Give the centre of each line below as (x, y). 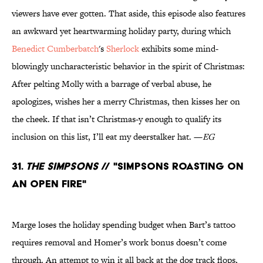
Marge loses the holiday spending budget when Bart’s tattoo (124, 225)
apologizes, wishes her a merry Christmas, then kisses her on (126, 102)
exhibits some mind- (179, 49)
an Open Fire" (49, 184)
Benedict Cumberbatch (55, 49)
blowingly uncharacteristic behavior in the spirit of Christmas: (128, 66)
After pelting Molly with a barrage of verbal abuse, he (112, 84)
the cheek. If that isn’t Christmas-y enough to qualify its (117, 119)
